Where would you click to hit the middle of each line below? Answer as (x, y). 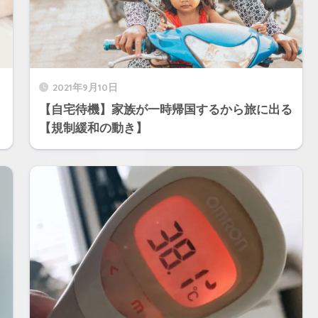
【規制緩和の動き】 (93, 128)
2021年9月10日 (85, 87)
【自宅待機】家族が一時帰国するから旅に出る (165, 110)
